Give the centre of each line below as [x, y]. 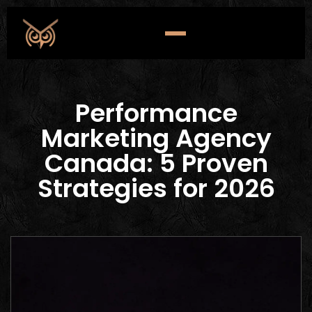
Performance [156, 113]
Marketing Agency [156, 138]
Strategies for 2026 [156, 188]
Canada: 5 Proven [156, 163]
